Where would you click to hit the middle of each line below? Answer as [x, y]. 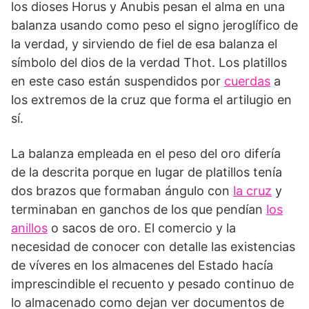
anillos [29, 228]
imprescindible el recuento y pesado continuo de [152, 283]
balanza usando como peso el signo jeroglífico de [154, 25]
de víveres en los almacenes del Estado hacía [142, 265]
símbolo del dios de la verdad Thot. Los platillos [149, 62]
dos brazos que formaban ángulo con [122, 190]
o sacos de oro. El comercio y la [142, 228]
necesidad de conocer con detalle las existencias [153, 246]
